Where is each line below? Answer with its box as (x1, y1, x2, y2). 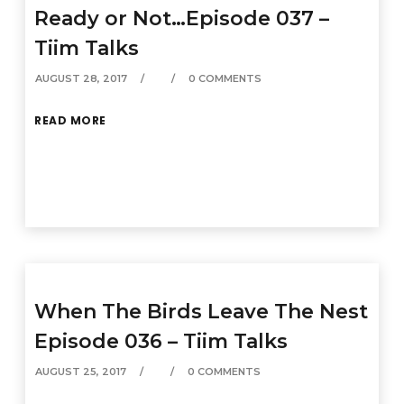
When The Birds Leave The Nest (34, 299, 369, 324)
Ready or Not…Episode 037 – (34, 6, 330, 31)
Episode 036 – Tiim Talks (34, 329, 289, 353)
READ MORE (34, 113, 106, 128)
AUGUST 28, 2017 (35, 72, 128, 85)
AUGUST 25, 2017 (35, 365, 127, 378)
